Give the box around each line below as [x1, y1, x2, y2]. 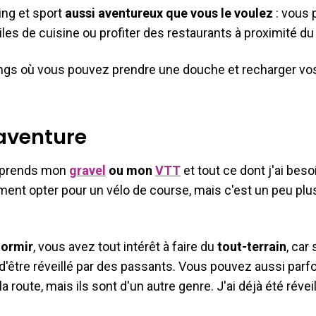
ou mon [106, 162, 155, 178]
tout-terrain [217, 238, 286, 254]
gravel [69, 162, 106, 178]
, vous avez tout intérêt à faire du [33, 238, 217, 254]
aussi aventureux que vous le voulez [65, 5, 273, 20]
